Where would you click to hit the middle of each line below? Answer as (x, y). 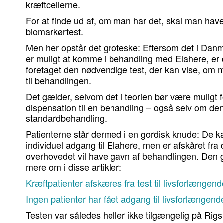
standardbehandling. (66, 118)
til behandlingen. (58, 80)
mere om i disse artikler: (74, 167)
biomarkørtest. (55, 32)
